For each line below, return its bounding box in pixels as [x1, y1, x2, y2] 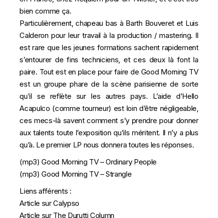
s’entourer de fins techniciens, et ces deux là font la [19, 55, 199, 64]
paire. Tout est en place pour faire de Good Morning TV [19, 67, 199, 76]
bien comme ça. [19, 6, 73, 16]
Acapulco [19, 104, 50, 113]
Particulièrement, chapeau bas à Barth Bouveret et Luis [19, 18, 199, 28]
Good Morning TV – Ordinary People [41, 157, 157, 166]
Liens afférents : [19, 186, 72, 196]
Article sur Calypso [19, 199, 79, 208]
